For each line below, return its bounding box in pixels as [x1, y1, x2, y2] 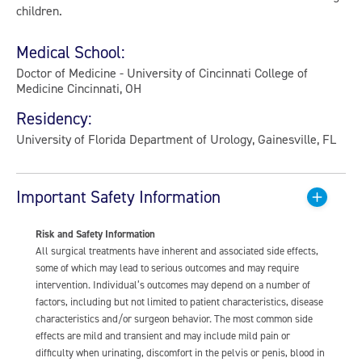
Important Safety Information [16, 187, 221, 207]
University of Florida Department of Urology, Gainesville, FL [16, 131, 336, 147]
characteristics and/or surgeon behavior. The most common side [36, 312, 313, 326]
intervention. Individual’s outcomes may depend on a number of [36, 278, 310, 292]
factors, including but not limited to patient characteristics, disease [36, 295, 323, 309]
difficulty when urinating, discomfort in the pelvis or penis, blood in [36, 346, 325, 360]
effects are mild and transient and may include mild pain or [36, 329, 290, 343]
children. [16, 2, 62, 19]
